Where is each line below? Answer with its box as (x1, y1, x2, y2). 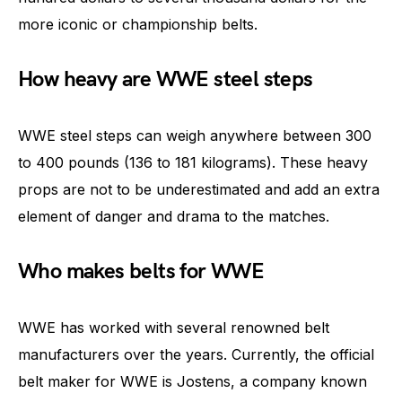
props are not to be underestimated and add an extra (18, 180, 380, 198)
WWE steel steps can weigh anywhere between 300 (18, 127, 371, 144)
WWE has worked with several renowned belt (18, 319, 329, 336)
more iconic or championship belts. (18, 15, 258, 33)
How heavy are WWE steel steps (18, 66, 313, 92)
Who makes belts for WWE (18, 258, 265, 284)
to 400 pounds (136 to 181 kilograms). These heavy (18, 153, 368, 171)
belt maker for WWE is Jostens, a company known (18, 372, 367, 390)
